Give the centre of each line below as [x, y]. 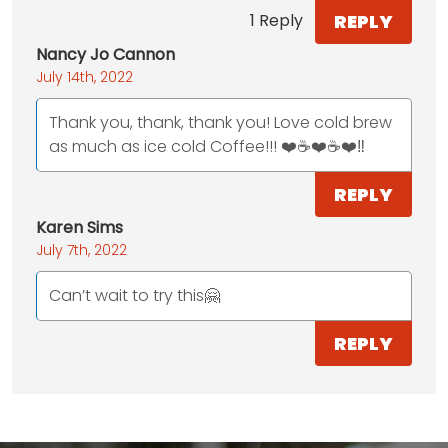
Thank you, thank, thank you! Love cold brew [220, 122]
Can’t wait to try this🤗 [134, 295]
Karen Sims [79, 227]
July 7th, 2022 [81, 249]
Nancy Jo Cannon [105, 54]
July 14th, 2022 [84, 76]
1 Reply [276, 21]
